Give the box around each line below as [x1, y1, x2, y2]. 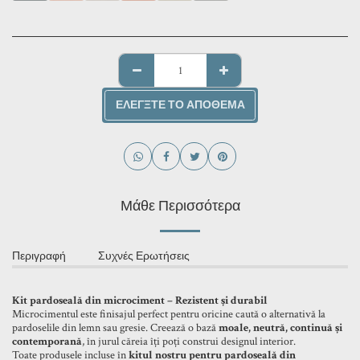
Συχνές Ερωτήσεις [98, 249, 190, 264]
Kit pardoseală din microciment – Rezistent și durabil [12, 293, 268, 308]
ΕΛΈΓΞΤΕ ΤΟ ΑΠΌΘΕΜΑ [115, 97, 245, 112]
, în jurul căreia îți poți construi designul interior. [82, 334, 296, 349]
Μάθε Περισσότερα [120, 197, 240, 215]
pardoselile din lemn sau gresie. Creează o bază [12, 321, 219, 335]
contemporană [12, 334, 82, 349]
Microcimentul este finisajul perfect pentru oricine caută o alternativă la [12, 307, 325, 321]
